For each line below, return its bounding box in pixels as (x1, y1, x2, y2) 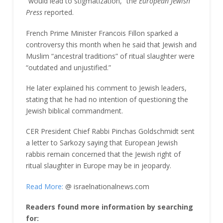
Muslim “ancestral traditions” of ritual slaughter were (25, 51, 195, 61)
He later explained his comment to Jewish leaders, (25, 83, 187, 93)
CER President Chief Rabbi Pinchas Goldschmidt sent (25, 126, 195, 136)
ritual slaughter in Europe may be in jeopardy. (25, 161, 171, 171)
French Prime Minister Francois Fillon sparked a (25, 28, 178, 38)
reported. (44, 7, 74, 17)
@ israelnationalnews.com (65, 181, 149, 191)
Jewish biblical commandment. (25, 106, 123, 116)
